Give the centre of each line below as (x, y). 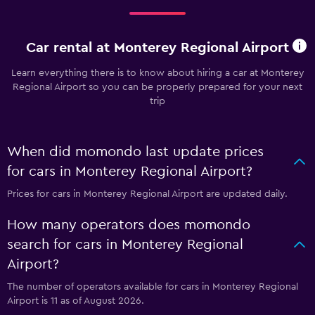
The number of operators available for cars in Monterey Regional (153, 287)
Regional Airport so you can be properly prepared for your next (157, 87)
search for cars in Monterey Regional (125, 245)
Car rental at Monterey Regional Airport (157, 47)
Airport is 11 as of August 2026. (76, 301)
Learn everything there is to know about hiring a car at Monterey (157, 73)
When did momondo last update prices (135, 152)
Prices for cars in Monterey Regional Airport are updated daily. (147, 194)
